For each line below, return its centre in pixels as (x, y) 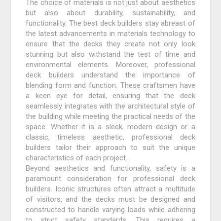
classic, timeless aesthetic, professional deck (110, 137)
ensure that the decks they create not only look (110, 44)
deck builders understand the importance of (110, 75)
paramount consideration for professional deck (110, 179)
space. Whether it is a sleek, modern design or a (110, 127)
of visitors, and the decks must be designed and (110, 200)
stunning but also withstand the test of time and (110, 55)
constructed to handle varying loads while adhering (110, 210)
